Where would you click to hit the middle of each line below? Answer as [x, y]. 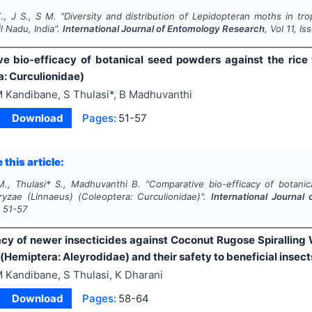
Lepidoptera [219, 16]
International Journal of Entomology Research [164, 29]
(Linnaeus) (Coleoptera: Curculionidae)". [119, 197]
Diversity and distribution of [128, 16]
